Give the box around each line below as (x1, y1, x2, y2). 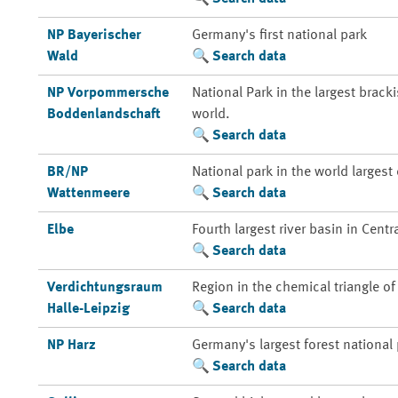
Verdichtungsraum (46, 281, 163, 295)
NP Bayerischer (46, 28, 141, 43)
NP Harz (46, 338, 96, 353)
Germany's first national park (191, 28, 367, 43)
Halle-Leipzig (46, 302, 130, 316)
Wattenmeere (46, 187, 130, 201)
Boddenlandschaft (46, 107, 161, 122)
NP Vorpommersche (46, 86, 169, 100)
